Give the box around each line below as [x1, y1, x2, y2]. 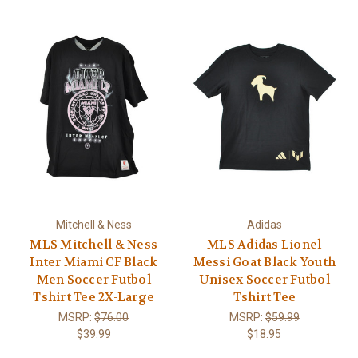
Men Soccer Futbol [36, 271, 151, 288]
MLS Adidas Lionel [207, 236, 322, 253]
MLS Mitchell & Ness [30, 236, 158, 253]
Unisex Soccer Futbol [198, 271, 330, 288]
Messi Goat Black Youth [193, 253, 336, 270]
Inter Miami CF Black [30, 253, 158, 270]
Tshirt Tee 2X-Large [33, 288, 155, 305]
